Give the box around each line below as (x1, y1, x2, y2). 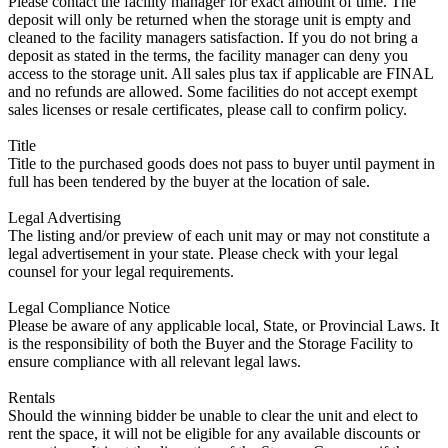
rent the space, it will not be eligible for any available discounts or (8, 424, 420, 442)
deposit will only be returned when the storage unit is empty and (8, 10, 411, 28)
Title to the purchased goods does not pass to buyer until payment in (8, 154, 435, 172)
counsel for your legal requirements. (8, 262, 234, 280)
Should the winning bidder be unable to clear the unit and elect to (8, 406, 418, 424)
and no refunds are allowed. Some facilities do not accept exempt (8, 82, 417, 100)
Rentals (8, 388, 55, 406)
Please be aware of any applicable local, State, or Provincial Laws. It (8, 316, 439, 334)
